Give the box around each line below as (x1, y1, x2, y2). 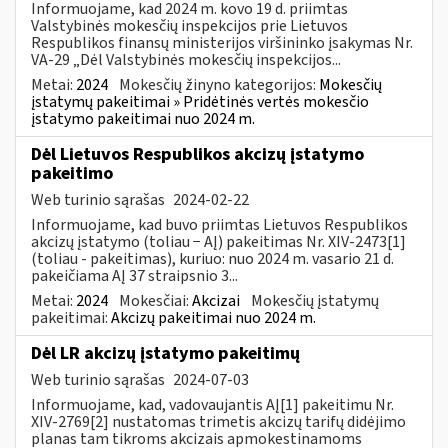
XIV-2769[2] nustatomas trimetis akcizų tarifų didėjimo (31, 410, 406, 433)
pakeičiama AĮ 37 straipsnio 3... (31, 264, 238, 287)
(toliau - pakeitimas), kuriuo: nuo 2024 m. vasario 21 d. (31, 247, 394, 270)
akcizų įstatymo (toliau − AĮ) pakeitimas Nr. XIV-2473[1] (31, 230, 406, 253)
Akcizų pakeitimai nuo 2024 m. (111, 306, 316, 329)
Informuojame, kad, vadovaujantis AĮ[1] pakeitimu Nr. (31, 393, 394, 416)
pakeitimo (31, 160, 113, 186)
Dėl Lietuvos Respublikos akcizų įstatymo (31, 141, 364, 167)
